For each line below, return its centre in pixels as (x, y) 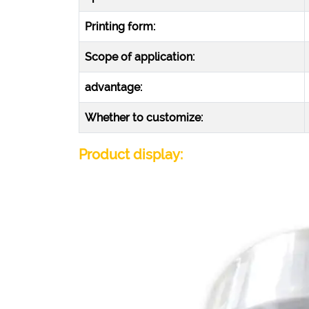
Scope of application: (140, 57)
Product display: (131, 154)
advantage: (113, 87)
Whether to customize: (144, 118)
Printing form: (120, 27)
